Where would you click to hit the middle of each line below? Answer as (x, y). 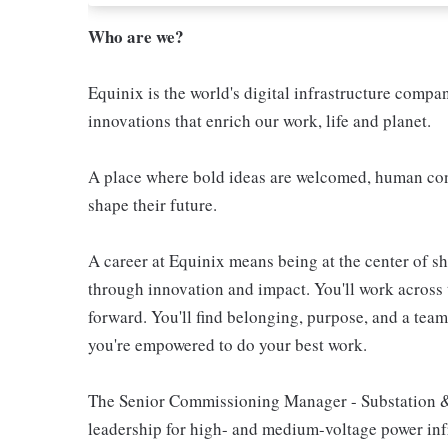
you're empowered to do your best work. (227, 344)
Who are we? (136, 36)
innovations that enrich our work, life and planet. (259, 120)
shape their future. (152, 204)
